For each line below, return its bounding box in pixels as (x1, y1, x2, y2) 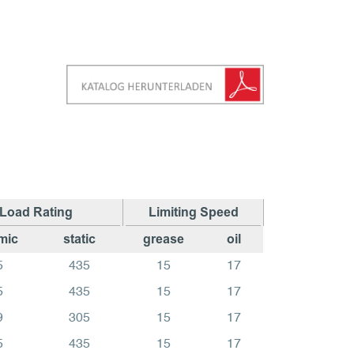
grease (143, 231, 184, 247)
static (63, 231, 96, 247)
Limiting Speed (148, 204, 239, 220)
